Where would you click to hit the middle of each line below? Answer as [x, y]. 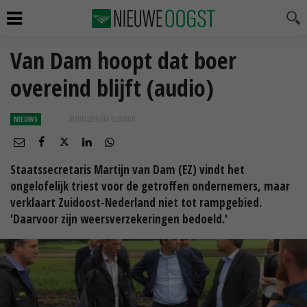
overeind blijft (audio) [112, 88]
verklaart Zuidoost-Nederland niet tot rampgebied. [136, 202]
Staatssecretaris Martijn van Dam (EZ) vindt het [127, 170]
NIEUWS [26, 119]
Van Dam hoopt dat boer [123, 60]
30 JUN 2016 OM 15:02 [96, 119]
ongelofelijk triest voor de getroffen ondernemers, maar [150, 186]
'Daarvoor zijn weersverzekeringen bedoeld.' [119, 219]
